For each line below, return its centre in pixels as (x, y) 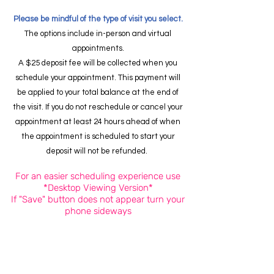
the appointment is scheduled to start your (98, 136)
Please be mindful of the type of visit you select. (98, 19)
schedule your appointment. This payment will (98, 78)
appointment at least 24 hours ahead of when (98, 122)
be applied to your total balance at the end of (98, 92)
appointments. (98, 48)
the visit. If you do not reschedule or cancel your (98, 107)
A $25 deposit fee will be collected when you (98, 63)
